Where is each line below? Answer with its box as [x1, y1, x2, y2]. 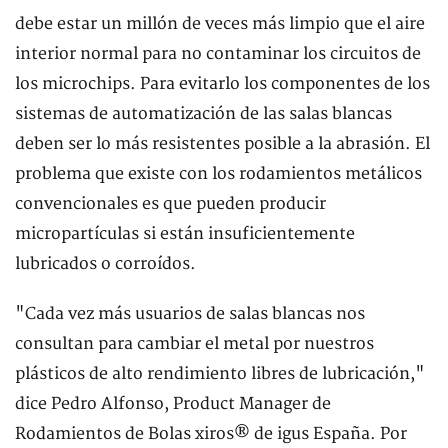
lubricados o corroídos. [15, 253, 196, 274]
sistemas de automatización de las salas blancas [15, 103, 392, 124]
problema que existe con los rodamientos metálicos [15, 163, 422, 184]
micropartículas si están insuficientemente [15, 223, 355, 244]
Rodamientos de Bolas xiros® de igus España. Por [15, 423, 407, 444]
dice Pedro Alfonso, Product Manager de [15, 393, 331, 414]
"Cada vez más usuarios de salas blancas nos [15, 303, 365, 324]
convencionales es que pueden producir [15, 193, 326, 214]
